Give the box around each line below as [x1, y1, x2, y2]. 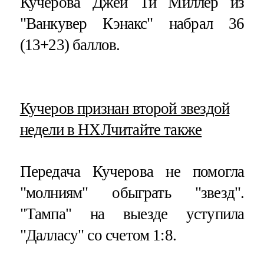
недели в [19, 120, 78, 138]
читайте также [110, 120, 202, 138]
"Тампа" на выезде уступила [19, 204, 245, 223]
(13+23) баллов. [19, 36, 120, 54]
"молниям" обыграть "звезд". [19, 183, 245, 202]
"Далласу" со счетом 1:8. [19, 226, 177, 244]
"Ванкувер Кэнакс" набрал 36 [19, 15, 245, 33]
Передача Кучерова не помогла [19, 162, 245, 180]
